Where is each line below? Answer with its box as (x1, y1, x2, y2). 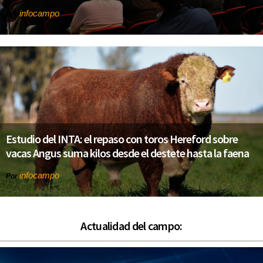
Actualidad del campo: (80, 218, 183, 233)
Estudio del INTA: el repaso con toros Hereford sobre (6, 131, 238, 146)
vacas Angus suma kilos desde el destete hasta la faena (6, 145, 249, 160)
